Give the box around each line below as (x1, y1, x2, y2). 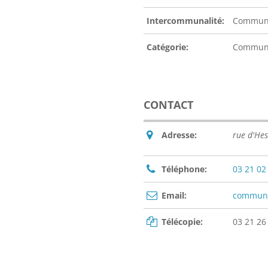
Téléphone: (162, 163, 207, 175)
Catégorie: (147, 41, 188, 53)
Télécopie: (162, 216, 203, 228)
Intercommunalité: (147, 15, 224, 27)
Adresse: (162, 129, 197, 141)
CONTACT (144, 98, 193, 112)
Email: (162, 190, 187, 202)
